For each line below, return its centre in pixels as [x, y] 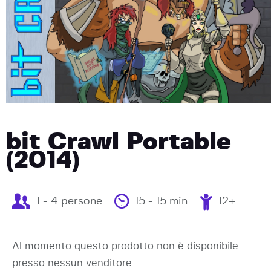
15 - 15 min [161, 201]
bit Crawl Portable [119, 142]
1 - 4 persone [69, 201]
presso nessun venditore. [73, 263]
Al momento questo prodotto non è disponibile [125, 246]
